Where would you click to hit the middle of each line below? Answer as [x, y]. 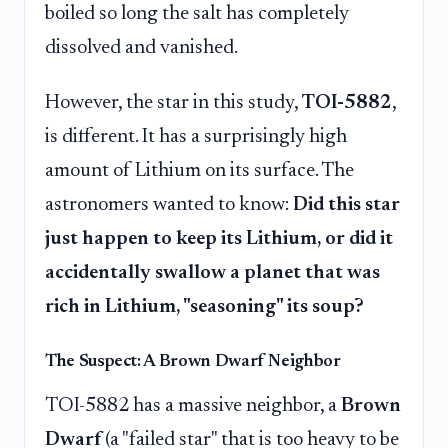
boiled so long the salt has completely [197, 13]
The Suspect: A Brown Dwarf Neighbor [193, 362]
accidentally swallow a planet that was [212, 273]
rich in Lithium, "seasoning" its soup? [204, 307]
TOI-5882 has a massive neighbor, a [193, 406]
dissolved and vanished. [141, 47]
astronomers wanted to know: [169, 205]
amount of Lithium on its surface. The [199, 171]
